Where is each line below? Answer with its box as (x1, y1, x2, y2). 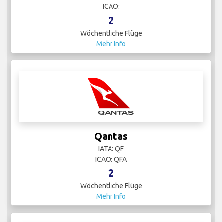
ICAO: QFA (95, 155, 127, 164)
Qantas (94, 130, 128, 142)
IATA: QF (98, 145, 124, 153)
